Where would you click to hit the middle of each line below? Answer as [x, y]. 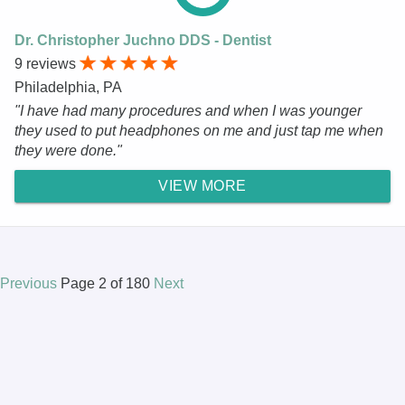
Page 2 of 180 [107, 283]
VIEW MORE [202, 185]
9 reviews [47, 63]
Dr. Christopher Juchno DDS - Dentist [143, 40]
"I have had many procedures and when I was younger [188, 110]
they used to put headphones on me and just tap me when [199, 130]
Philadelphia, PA [68, 87]
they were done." [68, 150]
